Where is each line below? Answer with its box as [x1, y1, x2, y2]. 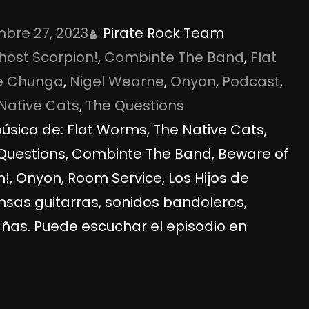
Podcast [222, 71, 281, 91]
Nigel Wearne [70, 71, 165, 91]
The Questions [86, 95, 185, 115]
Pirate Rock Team [103, 23, 225, 43]
